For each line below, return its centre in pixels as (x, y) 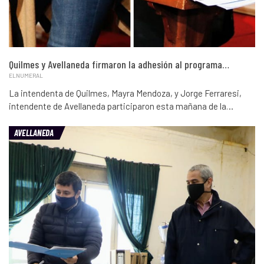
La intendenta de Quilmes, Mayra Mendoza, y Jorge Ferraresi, (125, 93)
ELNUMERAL (26, 76)
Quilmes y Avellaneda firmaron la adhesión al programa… (119, 65)
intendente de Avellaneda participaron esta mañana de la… (121, 106)
